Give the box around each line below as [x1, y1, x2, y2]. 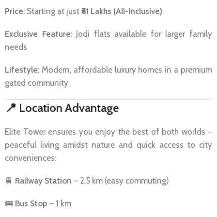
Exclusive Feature [5, 29, 71, 39]
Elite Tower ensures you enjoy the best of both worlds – [5, 126, 212, 137]
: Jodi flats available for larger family [70, 29, 213, 39]
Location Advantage [19, 100, 119, 115]
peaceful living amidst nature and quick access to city [5, 139, 212, 150]
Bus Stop [15, 198, 47, 208]
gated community [5, 77, 68, 88]
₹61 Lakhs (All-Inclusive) [81, 6, 162, 16]
